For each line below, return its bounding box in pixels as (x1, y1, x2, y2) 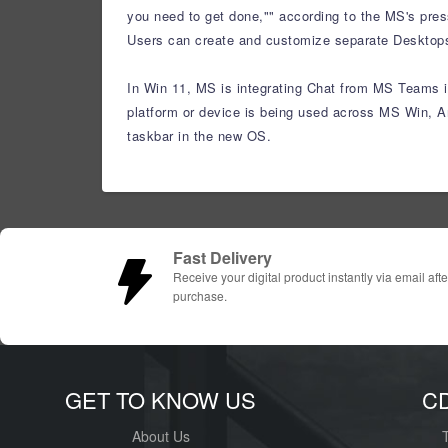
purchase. (173, 287, 227, 304)
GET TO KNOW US (65, 384, 256, 415)
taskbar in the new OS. (127, 126, 271, 145)
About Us (131, 426, 190, 446)
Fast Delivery (173, 246, 272, 269)
